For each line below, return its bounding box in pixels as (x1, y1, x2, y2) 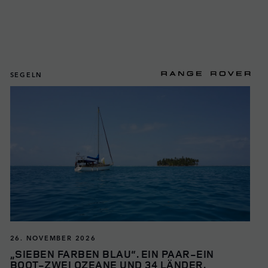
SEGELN (10, 69, 43, 79)
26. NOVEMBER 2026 (10, 232, 96, 242)
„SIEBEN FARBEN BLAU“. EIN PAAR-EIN (10, 246, 214, 261)
